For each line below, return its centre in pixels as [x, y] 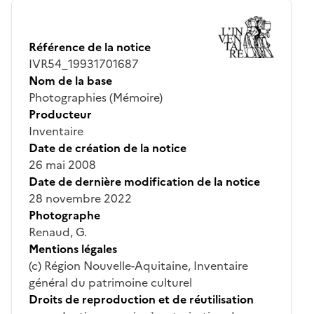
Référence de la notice [90, 47]
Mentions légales [73, 248]
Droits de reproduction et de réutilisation [141, 299]
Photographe [64, 215]
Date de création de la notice [108, 148]
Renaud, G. [58, 232]
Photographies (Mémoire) [96, 97]
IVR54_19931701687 [84, 63]
